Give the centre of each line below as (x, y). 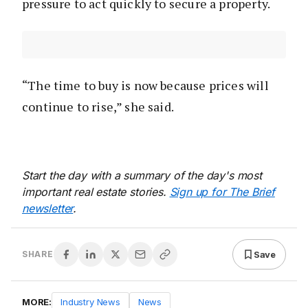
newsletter (48, 209)
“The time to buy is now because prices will (145, 86)
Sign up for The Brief (222, 192)
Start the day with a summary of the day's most (142, 176)
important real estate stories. (96, 192)
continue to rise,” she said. (98, 107)
